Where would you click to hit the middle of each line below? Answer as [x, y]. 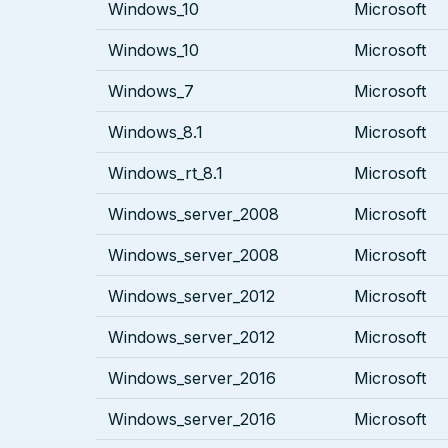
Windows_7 [151, 91]
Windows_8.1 [155, 132]
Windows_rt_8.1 [165, 173]
